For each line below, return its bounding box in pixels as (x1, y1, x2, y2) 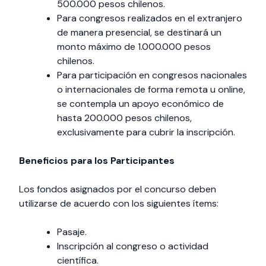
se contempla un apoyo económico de (57, 97, 224, 110)
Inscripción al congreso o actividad (57, 239, 208, 252)
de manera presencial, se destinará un (57, 26, 221, 39)
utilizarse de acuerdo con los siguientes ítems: (19, 197, 218, 210)
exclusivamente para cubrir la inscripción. (57, 125, 235, 138)
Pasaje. (57, 225, 87, 238)
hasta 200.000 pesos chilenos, (57, 111, 192, 124)
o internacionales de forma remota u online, (57, 83, 245, 96)
